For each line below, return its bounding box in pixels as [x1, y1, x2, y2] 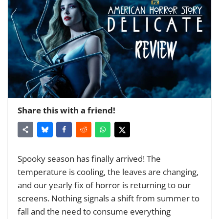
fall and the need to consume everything [18, 206, 171, 218]
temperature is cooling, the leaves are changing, [18, 166, 198, 178]
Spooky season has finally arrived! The [18, 153, 161, 165]
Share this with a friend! [18, 104, 115, 116]
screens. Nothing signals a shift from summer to [18, 193, 199, 204]
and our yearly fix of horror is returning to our [18, 179, 191, 191]
